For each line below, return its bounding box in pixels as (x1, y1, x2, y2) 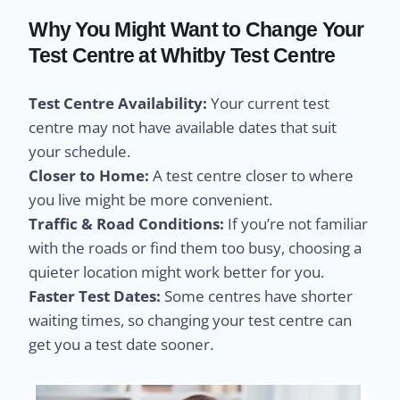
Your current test (207, 92, 330, 113)
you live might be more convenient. (29, 188, 273, 210)
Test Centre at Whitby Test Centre (29, 43, 336, 67)
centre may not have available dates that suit (29, 116, 337, 137)
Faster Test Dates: (29, 285, 162, 306)
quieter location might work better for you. (29, 261, 325, 282)
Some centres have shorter (161, 285, 354, 306)
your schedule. (29, 140, 131, 162)
